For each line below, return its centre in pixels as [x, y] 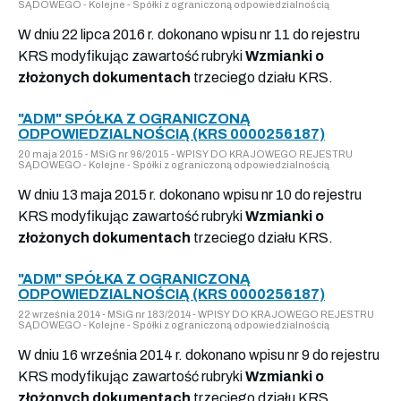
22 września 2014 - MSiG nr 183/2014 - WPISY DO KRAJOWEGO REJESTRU [196, 314]
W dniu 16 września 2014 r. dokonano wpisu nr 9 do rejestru [199, 354]
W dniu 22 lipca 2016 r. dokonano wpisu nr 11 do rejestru [189, 34]
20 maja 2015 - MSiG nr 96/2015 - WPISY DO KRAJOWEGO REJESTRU [185, 154]
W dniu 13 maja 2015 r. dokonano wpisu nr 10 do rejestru [190, 194]
